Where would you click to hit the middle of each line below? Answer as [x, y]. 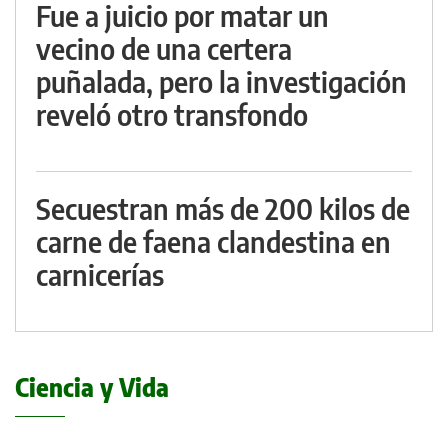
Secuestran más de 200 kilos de [223, 209]
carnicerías [100, 275]
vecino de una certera [164, 49]
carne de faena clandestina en [213, 242]
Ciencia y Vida [92, 387]
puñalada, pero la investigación [221, 82]
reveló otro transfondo [172, 115]
